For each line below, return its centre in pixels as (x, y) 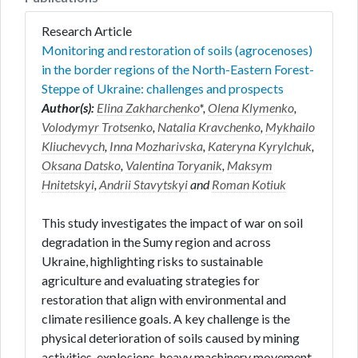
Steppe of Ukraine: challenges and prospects (163, 88)
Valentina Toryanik (174, 165)
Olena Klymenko (251, 107)
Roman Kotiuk (249, 184)
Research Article (90, 31)
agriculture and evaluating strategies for (151, 280)
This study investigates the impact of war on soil (172, 223)
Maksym (250, 165)
